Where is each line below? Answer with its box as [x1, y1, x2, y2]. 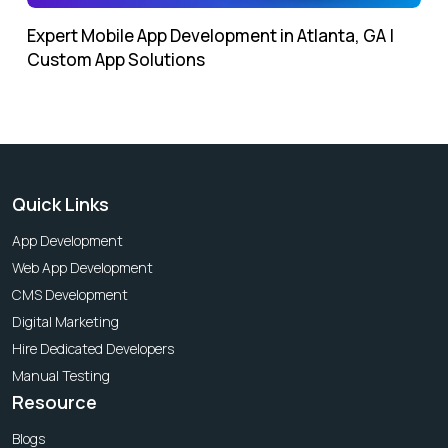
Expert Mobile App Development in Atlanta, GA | [27, 23, 394, 47]
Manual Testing [12, 365, 110, 385]
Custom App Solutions [27, 47, 205, 71]
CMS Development [12, 284, 128, 304]
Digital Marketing [12, 311, 119, 331]
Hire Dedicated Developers [12, 338, 174, 358]
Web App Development [12, 257, 153, 277]
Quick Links [12, 191, 109, 216]
